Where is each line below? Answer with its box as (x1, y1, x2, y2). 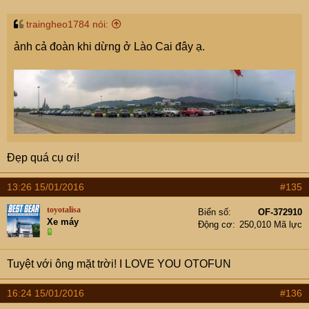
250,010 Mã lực (239, 219, 302, 230)
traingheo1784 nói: (26, 19, 108, 30)
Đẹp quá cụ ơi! (7, 152, 79, 164)
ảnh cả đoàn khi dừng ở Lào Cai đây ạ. (14, 41, 205, 53)
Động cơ (198, 219, 232, 230)
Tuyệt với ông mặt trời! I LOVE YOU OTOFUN (7, 258, 231, 270)
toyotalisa (47, 205, 81, 215)
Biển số (198, 207, 228, 218)
